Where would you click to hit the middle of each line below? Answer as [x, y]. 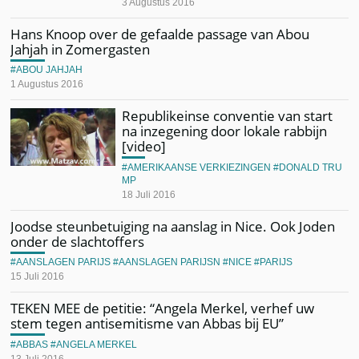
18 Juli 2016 [149, 194]
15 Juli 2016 [38, 276]
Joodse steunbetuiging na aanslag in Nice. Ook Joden [173, 226]
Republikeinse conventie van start [228, 116]
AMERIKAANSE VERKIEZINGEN [200, 167]
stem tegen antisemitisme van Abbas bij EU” [147, 323]
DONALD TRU [311, 167]
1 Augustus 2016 [47, 84]
